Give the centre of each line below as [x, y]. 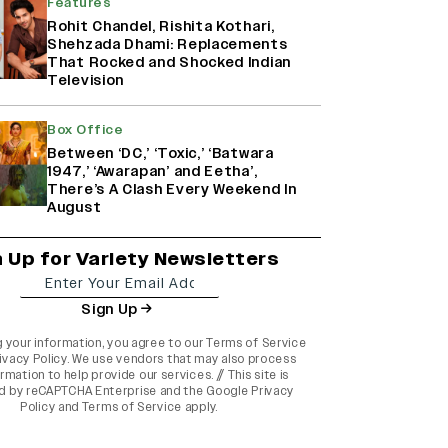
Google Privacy [250, 391]
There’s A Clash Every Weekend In [172, 190]
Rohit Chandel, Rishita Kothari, [161, 27]
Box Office [85, 130]
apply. [200, 407]
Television [85, 81]
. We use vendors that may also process [181, 359]
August [74, 208]
